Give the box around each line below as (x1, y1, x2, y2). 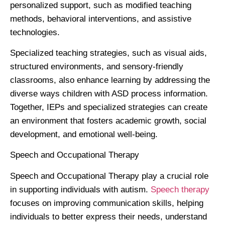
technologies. (10, 27, 60, 37)
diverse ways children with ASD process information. (10, 89, 208, 99)
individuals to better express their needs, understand (10, 211, 207, 221)
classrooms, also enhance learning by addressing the (10, 75, 210, 85)
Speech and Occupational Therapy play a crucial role (10, 171, 208, 181)
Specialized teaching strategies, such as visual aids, (10, 48, 207, 58)
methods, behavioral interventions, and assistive (10, 14, 191, 24)
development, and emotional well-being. (10, 130, 158, 140)
